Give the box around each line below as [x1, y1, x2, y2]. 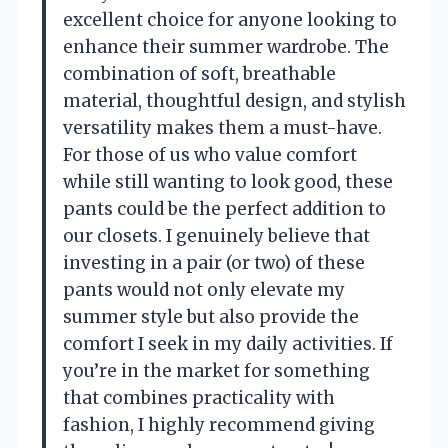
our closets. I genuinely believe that [63, 225, 370, 248]
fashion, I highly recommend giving [63, 414, 375, 437]
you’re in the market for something [63, 360, 370, 383]
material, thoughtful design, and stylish [63, 90, 406, 113]
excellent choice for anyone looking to [63, 9, 397, 32]
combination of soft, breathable [63, 63, 336, 86]
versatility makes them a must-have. [63, 117, 382, 140]
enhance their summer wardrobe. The [63, 36, 389, 59]
